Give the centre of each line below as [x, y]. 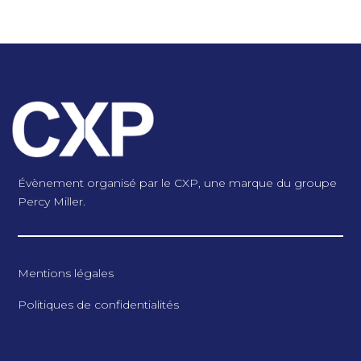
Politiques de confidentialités [99, 304]
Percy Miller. [52, 202]
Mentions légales [66, 273]
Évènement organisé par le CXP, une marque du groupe [178, 183]
